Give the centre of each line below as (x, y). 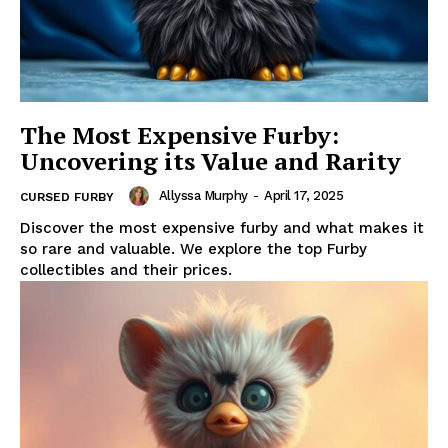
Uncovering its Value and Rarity (210, 161)
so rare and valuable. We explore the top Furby (193, 249)
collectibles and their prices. (126, 270)
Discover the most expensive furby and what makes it (222, 228)
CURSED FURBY (67, 197)
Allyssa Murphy (203, 196)
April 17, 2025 (303, 196)
